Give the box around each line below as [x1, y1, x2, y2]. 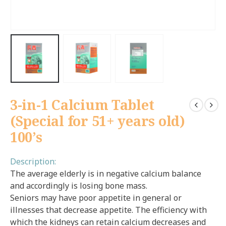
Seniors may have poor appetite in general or [10, 192, 182, 203]
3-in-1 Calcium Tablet [10, 95, 154, 114]
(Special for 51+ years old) [10, 111, 185, 130]
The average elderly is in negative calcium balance [10, 167, 201, 179]
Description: [10, 155, 56, 167]
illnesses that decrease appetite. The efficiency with [10, 204, 207, 215]
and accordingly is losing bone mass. [10, 180, 147, 191]
